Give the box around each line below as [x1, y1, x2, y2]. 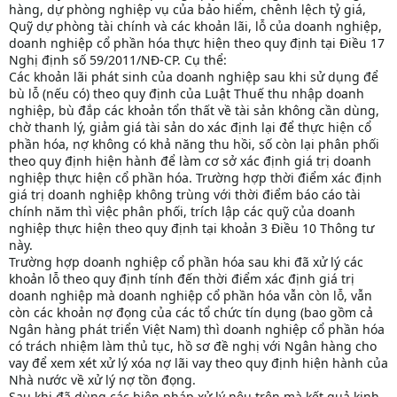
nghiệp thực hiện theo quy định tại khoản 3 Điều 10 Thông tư [9, 220, 374, 237]
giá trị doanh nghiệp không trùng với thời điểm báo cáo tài [9, 186, 361, 204]
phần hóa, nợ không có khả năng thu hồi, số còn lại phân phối [9, 136, 379, 153]
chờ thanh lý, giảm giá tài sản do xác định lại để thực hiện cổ [9, 119, 371, 136]
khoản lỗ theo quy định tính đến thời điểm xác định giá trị [9, 270, 354, 288]
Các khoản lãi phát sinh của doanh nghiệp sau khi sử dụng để [9, 68, 378, 86]
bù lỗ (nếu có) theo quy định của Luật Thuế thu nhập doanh [9, 85, 364, 103]
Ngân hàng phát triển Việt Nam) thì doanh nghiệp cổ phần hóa [9, 321, 385, 339]
